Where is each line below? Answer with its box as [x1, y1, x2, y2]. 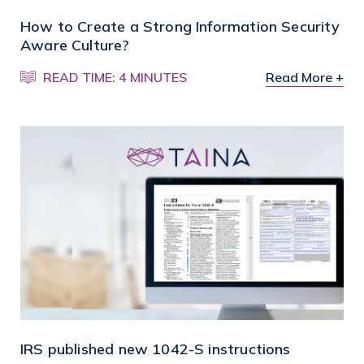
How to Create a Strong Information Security [20, 17, 340, 37]
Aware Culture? [20, 36, 130, 55]
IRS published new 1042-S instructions [20, 339, 291, 358]
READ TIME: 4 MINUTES [43, 69, 188, 86]
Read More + [266, 69, 344, 86]
